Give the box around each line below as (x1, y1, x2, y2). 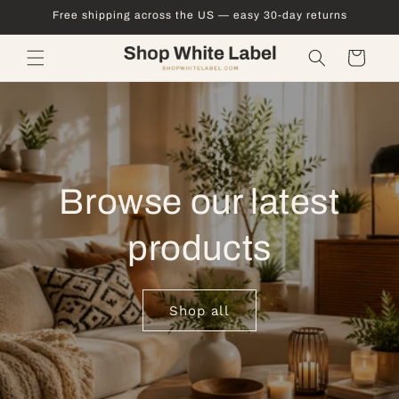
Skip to (25, 4, 78, 20)
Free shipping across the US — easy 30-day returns (52, 9, 347, 21)
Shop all (169, 302, 230, 319)
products (127, 229, 272, 267)
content (25, 20, 82, 37)
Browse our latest (59, 183, 340, 221)
